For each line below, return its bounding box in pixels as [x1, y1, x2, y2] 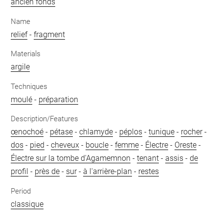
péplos [119, 127, 143, 136]
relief [11, 29, 28, 39]
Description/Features [11, 114, 79, 123]
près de [35, 167, 60, 176]
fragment [34, 29, 66, 39]
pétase [50, 127, 73, 136]
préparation [39, 94, 79, 104]
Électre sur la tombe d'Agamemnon [11, 153, 131, 163]
